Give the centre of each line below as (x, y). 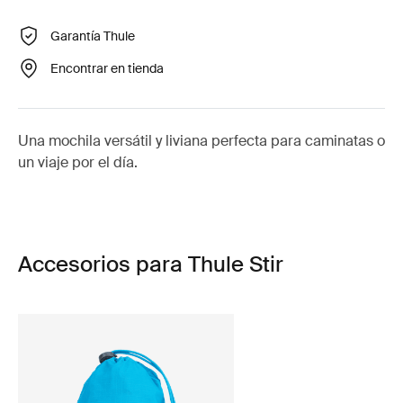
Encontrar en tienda (107, 68)
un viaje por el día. (78, 162)
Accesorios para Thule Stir (151, 264)
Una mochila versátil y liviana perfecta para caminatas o (201, 141)
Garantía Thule (93, 36)
